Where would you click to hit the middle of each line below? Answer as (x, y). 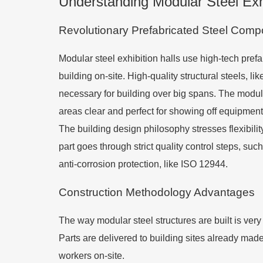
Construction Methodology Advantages (157, 192)
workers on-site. (92, 256)
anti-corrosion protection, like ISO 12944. (143, 164)
